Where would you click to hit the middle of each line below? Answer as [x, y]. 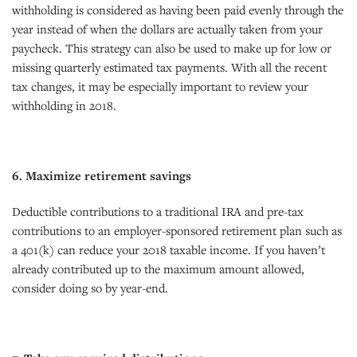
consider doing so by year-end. [90, 287]
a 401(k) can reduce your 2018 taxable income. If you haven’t [169, 249]
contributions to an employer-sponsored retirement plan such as [177, 230]
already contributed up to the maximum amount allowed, [158, 268]
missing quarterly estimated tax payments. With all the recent [169, 67]
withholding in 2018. [64, 105]
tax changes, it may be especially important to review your [160, 86]
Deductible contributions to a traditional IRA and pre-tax [158, 211]
